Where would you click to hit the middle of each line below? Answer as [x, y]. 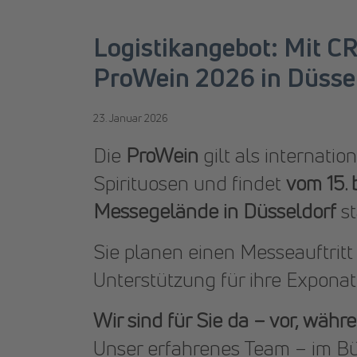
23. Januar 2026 [131, 118]
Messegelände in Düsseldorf [215, 211]
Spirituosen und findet [190, 183]
